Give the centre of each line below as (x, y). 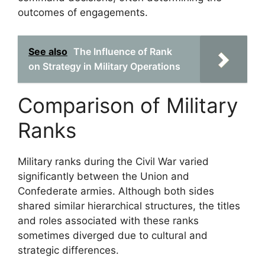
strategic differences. (68, 250)
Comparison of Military (128, 105)
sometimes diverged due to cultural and (113, 235)
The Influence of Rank (123, 51)
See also (48, 51)
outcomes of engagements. (83, 12)
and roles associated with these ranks (108, 220)
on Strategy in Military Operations (104, 66)
